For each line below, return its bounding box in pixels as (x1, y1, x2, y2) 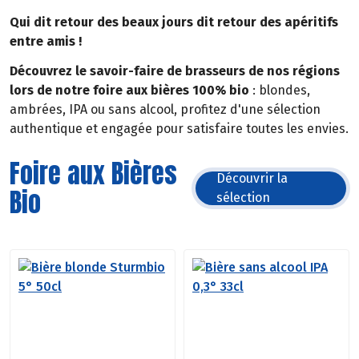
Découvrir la (216, 170, 288, 186)
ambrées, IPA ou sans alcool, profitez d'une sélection (10, 102, 321, 117)
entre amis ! (10, 34, 82, 50)
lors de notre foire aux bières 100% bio (10, 83, 249, 98)
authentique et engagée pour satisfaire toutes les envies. (10, 121, 349, 136)
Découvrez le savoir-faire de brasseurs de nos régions (10, 63, 340, 79)
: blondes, (249, 83, 310, 98)
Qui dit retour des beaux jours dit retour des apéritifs (10, 14, 338, 30)
